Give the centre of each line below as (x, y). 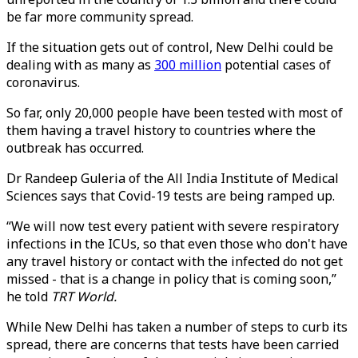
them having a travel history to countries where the (161, 130)
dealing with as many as (80, 65)
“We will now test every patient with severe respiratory (173, 226)
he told (29, 296)
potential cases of (276, 65)
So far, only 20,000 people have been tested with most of (175, 113)
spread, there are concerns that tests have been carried (173, 344)
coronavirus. (45, 82)
